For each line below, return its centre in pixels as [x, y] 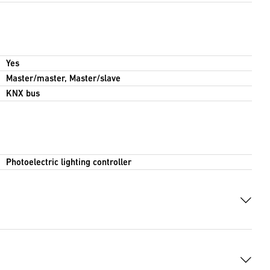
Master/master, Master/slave [63, 78]
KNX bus [23, 93]
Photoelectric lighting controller [68, 162]
